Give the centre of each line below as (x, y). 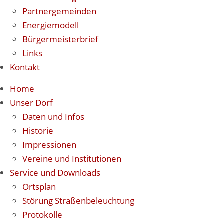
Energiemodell (51, 25)
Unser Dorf (31, 103)
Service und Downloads (55, 173)
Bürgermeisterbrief (60, 39)
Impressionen (49, 145)
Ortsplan (39, 187)
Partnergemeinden (59, 11)
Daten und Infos (53, 117)
